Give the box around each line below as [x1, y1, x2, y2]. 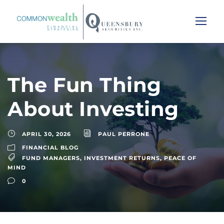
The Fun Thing [7, 72, 161, 97]
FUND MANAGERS [22, 154, 80, 161]
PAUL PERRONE [98, 130, 149, 137]
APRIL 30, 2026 [22, 130, 71, 137]
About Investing [7, 96, 179, 121]
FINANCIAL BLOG [22, 143, 78, 151]
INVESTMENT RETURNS [84, 154, 160, 161]
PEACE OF [164, 154, 196, 161]
